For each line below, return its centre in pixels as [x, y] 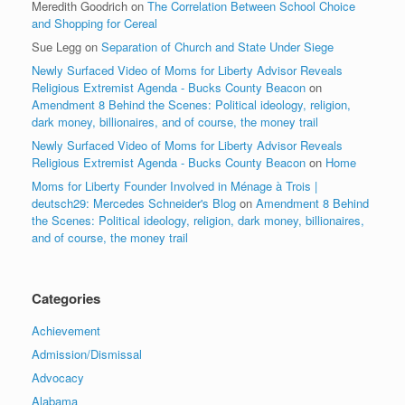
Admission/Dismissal [87, 354]
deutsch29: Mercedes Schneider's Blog [134, 203]
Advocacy [58, 377]
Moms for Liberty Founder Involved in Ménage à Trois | [174, 186]
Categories [66, 298]
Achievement [66, 330]
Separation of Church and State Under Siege [217, 47]
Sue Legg [57, 47]
